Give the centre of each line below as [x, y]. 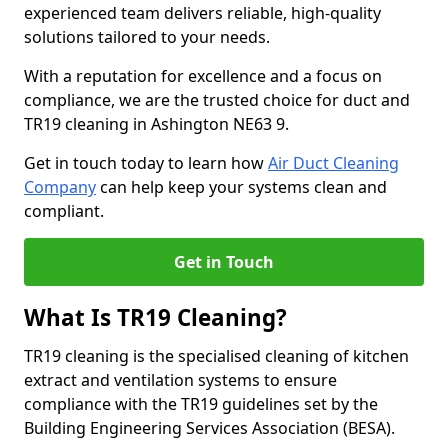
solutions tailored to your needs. [149, 37]
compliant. [64, 211]
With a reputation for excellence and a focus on [203, 76]
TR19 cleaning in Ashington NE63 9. [156, 124]
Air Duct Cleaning [333, 163]
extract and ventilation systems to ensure [180, 380]
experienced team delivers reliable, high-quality [202, 13]
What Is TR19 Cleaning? [155, 317]
